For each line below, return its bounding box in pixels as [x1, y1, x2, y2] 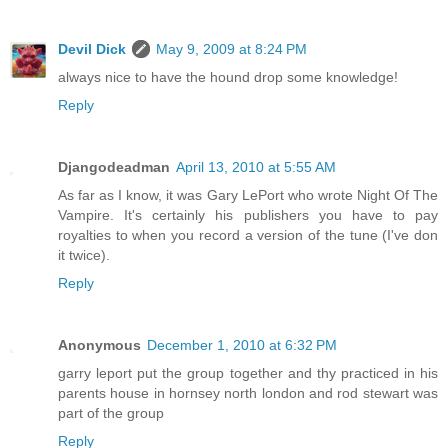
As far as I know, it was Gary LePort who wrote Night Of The [58, 187, 438, 204]
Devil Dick [58, 41, 126, 58]
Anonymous [58, 337, 141, 354]
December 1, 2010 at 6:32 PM [147, 337, 337, 354]
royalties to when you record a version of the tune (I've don [58, 227, 438, 244]
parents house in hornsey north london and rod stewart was [58, 385, 438, 402]
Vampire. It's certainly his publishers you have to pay [58, 207, 438, 224]
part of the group [58, 405, 164, 422]
